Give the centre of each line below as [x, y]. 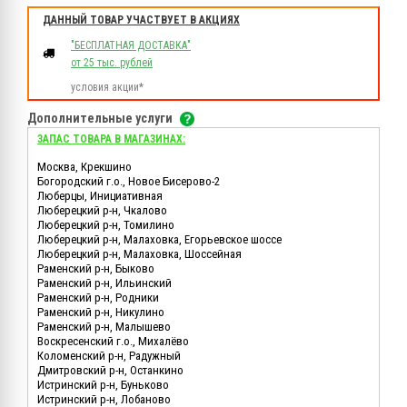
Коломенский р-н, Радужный [109, 356]
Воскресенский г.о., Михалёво [113, 342]
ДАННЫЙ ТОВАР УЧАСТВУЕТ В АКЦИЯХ [141, 20]
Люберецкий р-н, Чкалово [102, 211]
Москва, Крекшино [84, 167]
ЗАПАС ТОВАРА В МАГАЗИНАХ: [111, 139]
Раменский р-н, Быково [96, 269]
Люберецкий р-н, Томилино [106, 225]
